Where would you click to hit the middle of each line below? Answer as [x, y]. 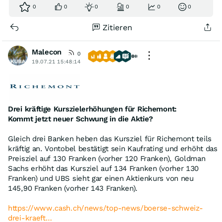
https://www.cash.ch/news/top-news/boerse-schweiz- [106, 208]
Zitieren [117, 28]
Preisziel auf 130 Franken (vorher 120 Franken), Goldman [107, 159]
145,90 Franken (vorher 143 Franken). [73, 189]
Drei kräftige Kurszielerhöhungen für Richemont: [92, 109]
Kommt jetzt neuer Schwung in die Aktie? [81, 119]
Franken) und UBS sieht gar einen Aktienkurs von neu [101, 179]
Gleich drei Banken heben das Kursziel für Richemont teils [110, 139]
